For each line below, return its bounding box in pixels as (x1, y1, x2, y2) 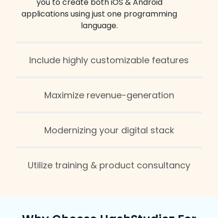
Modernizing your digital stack (44, 124, 174, 136)
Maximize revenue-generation (44, 89, 174, 101)
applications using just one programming (21, 8, 177, 19)
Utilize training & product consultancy (28, 159, 190, 171)
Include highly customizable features (29, 54, 189, 66)
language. (81, 20, 118, 31)
